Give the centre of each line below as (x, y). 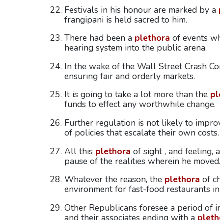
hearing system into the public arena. (135, 48)
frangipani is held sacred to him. (125, 19)
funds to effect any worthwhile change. (140, 104)
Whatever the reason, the (114, 179)
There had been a (99, 38)
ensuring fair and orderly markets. (129, 76)
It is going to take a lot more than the (137, 95)
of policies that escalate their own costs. (141, 132)
